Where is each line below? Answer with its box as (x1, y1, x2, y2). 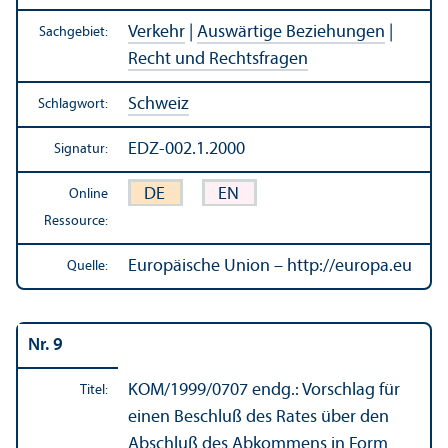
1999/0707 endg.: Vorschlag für (170, 380, 400, 400)
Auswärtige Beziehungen (197, 22, 385, 42)
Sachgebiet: (39, 24, 108, 40)
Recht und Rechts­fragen (128, 49, 308, 69)
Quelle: (67, 258, 108, 274)
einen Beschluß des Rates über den (128, 407, 389, 427)
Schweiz (128, 94, 189, 114)
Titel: (80, 382, 108, 398)
